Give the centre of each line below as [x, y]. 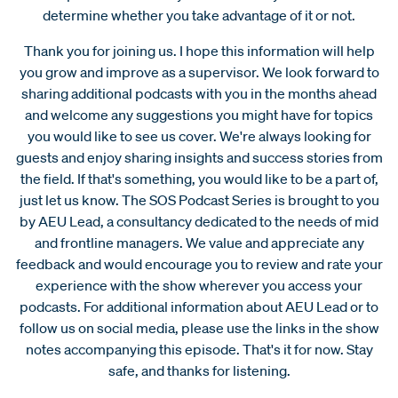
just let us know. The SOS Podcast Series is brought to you [199, 199]
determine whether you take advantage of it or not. [199, 15]
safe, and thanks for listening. [199, 370]
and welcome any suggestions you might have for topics [199, 114]
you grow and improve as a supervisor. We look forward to [199, 72]
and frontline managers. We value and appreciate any [199, 242]
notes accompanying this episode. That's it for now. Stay [199, 349]
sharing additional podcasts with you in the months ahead [199, 93]
